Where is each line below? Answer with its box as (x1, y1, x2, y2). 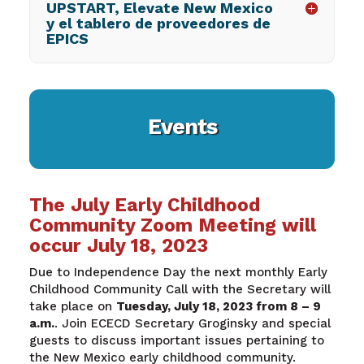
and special (257, 315, 331, 331)
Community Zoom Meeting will (28, 214, 316, 236)
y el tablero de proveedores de (45, 15, 271, 32)
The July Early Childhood (28, 193, 260, 216)
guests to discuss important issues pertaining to (28, 332, 324, 348)
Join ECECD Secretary (57, 315, 198, 331)
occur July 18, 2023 (28, 234, 208, 257)
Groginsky (197, 315, 258, 331)
